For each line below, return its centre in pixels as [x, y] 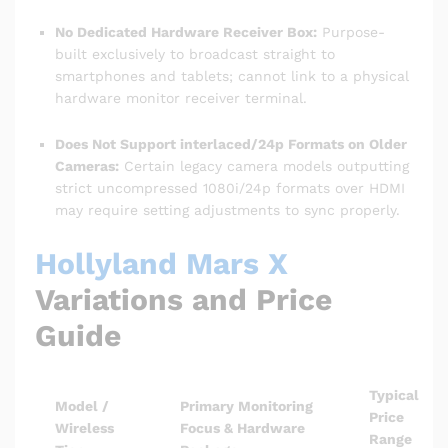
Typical [394, 395]
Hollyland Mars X [161, 264]
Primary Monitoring [246, 406]
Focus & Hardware [242, 428]
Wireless [84, 428]
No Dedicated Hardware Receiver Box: [186, 32]
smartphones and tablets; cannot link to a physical [232, 76]
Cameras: [87, 166]
